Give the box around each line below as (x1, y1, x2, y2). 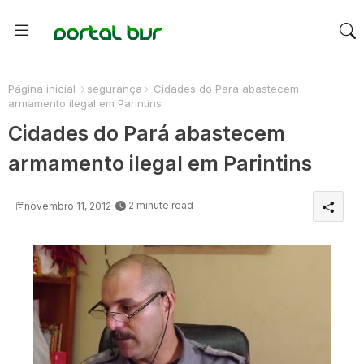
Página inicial (8, 82, 76, 95)
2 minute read (128, 199, 193, 212)
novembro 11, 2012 (24, 200, 111, 212)
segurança (87, 82, 142, 95)
